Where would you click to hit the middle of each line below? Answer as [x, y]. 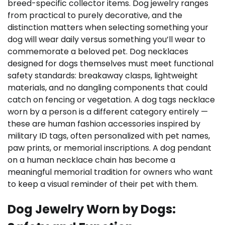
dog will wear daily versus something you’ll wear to [106, 39]
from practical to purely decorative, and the [95, 15]
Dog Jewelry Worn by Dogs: [92, 209]
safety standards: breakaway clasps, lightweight [103, 76]
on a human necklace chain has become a [91, 160]
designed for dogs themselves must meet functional [110, 64]
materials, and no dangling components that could [107, 88]
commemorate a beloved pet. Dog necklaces [98, 51]
